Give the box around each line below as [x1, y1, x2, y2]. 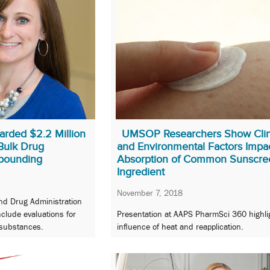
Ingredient [117, 165, 165, 178]
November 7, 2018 [117, 187, 183, 198]
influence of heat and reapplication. [117, 222, 243, 232]
